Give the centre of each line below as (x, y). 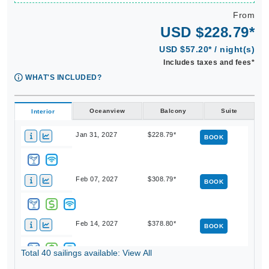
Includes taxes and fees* (209, 63)
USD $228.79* (207, 32)
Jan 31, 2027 (96, 135)
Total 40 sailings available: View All (86, 253)
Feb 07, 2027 (97, 179)
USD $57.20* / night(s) (207, 50)
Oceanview (107, 111)
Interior (43, 112)
